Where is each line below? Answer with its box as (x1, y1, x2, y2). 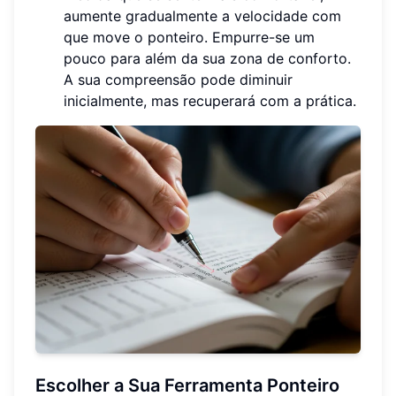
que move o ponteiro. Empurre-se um (64, 28, 315, 47)
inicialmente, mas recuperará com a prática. (64, 92, 356, 110)
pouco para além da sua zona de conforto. (64, 49, 351, 68)
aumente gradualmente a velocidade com (64, 7, 341, 26)
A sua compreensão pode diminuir (64, 71, 293, 89)
